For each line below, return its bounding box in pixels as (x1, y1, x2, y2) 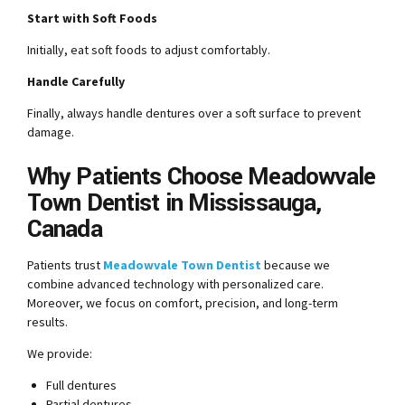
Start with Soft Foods (27, 10, 157, 27)
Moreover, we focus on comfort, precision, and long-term (27, 294, 338, 311)
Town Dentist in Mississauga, (27, 185, 322, 221)
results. (27, 313, 68, 330)
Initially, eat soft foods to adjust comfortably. (27, 42, 270, 59)
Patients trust (27, 256, 103, 273)
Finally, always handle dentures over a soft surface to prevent (27, 105, 361, 122)
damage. (27, 124, 74, 141)
